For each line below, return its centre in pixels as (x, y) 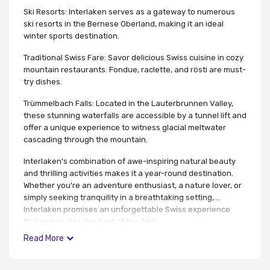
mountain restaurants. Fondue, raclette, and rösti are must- (135, 69)
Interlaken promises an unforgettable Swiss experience (127, 209)
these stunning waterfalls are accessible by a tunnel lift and (135, 115)
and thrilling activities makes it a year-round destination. (128, 173)
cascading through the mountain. (86, 139)
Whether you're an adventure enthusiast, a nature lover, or (133, 185)
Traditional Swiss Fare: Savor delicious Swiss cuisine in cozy (133, 57)
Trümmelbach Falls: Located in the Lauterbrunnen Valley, (128, 103)
